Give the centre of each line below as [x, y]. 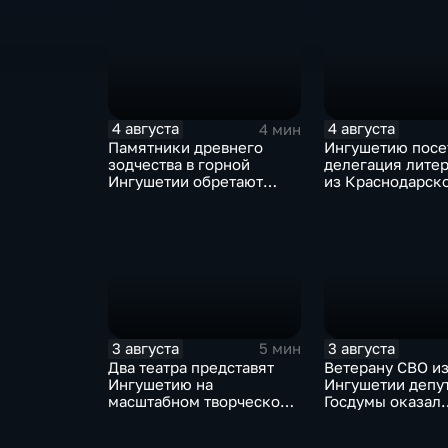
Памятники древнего [185, 148]
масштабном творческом [199, 401]
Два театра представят [190, 367]
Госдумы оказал [382, 401]
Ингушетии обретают [185, 182]
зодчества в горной [178, 165]
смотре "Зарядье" [173, 418]
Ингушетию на [160, 384]
